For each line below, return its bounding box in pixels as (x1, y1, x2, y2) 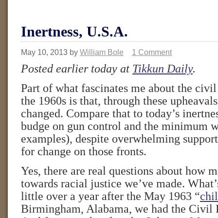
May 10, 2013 (21, 48, 68, 56)
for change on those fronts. (21, 145, 146, 158)
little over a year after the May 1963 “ (21, 190, 200, 202)
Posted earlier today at (21, 62, 132, 75)
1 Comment (132, 48, 172, 56)
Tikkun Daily (132, 62, 193, 75)
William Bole (80, 48, 124, 56)
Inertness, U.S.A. (21, 24, 128, 39)
